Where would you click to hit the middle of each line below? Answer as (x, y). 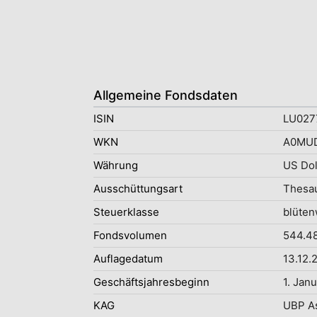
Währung (116, 165)
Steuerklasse (126, 212)
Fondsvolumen (130, 235)
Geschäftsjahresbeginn (151, 282)
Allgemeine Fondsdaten (166, 95)
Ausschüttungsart (138, 189)
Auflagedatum (128, 259)
